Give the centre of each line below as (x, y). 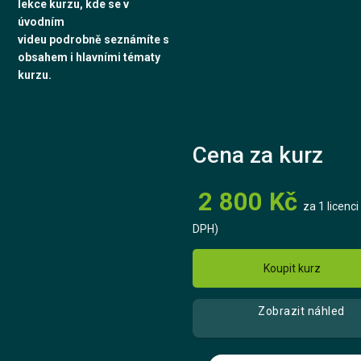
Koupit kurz (292, 268)
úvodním (41, 21)
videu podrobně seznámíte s (94, 39)
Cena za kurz (258, 155)
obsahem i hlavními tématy (89, 57)
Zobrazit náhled (301, 311)
